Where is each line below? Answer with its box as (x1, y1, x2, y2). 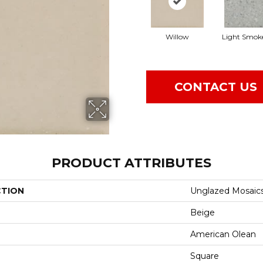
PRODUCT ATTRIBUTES (52, 154, 211, 171)
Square (190, 250, 219, 261)
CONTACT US (174, 80, 257, 95)
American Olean (190, 228, 256, 240)
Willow (165, 32, 189, 41)
